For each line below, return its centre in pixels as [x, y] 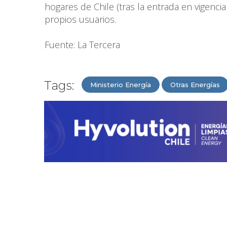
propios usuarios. [80, 20]
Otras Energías [195, 85]
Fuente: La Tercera [82, 45]
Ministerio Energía [121, 85]
